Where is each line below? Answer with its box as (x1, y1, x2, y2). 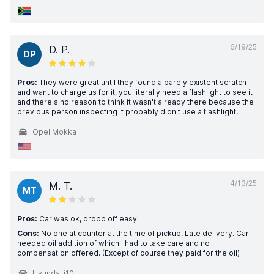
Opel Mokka (32, 127, 76, 136)
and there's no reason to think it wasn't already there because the (17, 97, 254, 106)
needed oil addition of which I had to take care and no (17, 239, 210, 248)
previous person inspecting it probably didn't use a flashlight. (17, 107, 238, 116)
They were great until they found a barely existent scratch (37, 78, 246, 87)
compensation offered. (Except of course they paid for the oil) (17, 248, 240, 257)
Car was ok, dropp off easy (37, 214, 137, 223)
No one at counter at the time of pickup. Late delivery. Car (39, 229, 249, 238)
